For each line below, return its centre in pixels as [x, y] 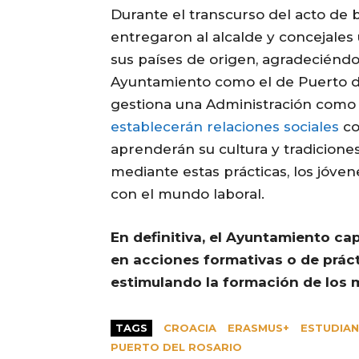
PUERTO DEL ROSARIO [176, 347]
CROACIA [190, 328]
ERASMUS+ [258, 328]
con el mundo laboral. [188, 194]
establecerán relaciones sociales [225, 127]
